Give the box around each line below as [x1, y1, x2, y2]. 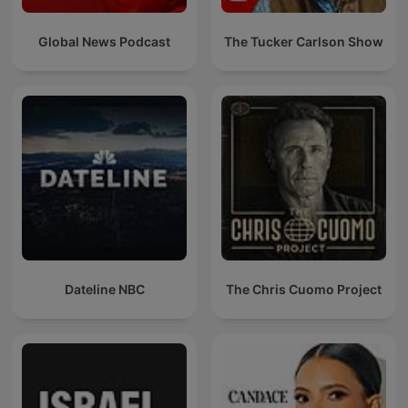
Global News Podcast [38, 34, 170, 50]
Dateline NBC [64, 281, 145, 298]
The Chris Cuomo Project [226, 281, 382, 298]
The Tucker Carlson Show [224, 34, 383, 50]
